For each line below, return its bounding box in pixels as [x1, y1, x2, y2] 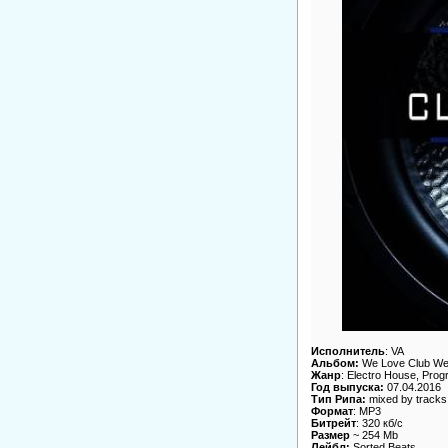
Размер [310, 429, 350, 442]
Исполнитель [310, 345, 385, 358]
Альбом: [310, 357, 359, 370]
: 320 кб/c [355, 417, 403, 430]
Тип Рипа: [310, 393, 366, 406]
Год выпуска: [310, 381, 384, 394]
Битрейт [310, 417, 356, 430]
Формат [310, 405, 353, 418]
